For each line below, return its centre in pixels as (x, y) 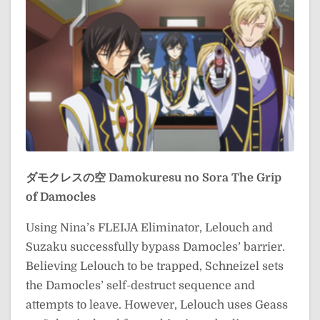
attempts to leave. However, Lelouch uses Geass (157, 305)
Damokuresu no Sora (169, 177)
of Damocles (61, 197)
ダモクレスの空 (66, 177)
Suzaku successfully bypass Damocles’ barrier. (155, 247)
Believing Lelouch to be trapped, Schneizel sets (155, 266)
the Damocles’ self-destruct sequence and (140, 285)
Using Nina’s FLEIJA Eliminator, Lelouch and (149, 227)
